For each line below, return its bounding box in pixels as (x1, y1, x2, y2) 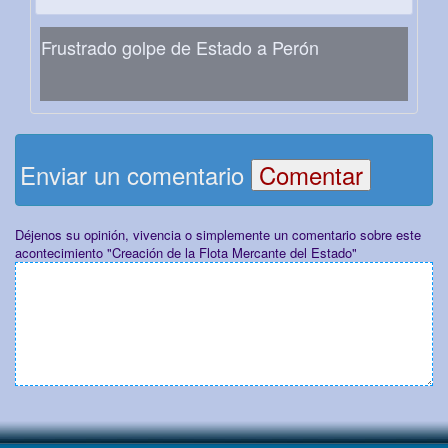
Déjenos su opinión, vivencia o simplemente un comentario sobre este (15, 225, 421, 245)
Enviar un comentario (20, 157, 251, 193)
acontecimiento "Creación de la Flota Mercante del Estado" (15, 243, 357, 263)
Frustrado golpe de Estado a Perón (41, 34, 319, 61)
